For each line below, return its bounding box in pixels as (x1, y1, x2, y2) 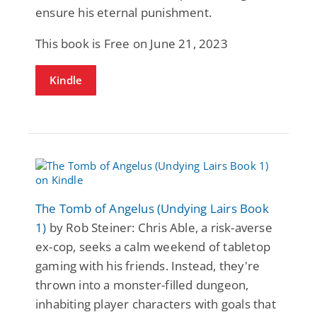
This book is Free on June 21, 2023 (35, 35, 228, 52)
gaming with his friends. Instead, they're (35, 257, 260, 274)
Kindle (50, 72, 82, 87)
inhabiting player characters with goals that (35, 295, 276, 312)
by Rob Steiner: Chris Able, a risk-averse (46, 219, 272, 236)
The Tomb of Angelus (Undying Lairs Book (35, 200, 269, 217)
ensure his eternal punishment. (35, 4, 212, 21)
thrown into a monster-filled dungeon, (35, 276, 249, 293)
